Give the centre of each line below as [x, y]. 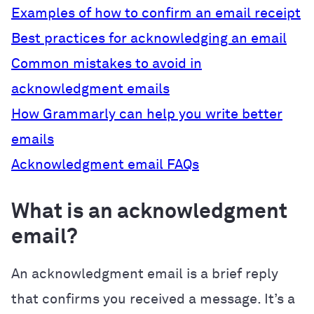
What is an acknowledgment [149, 212]
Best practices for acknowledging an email [149, 38]
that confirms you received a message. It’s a [153, 299]
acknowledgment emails [90, 89]
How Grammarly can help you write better [147, 114]
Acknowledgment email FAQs [105, 164]
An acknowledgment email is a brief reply [145, 274]
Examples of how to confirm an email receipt [156, 13]
